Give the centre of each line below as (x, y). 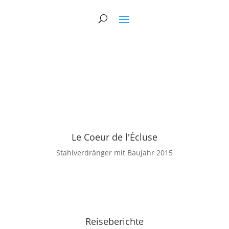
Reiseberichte (114, 222)
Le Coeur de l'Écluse (114, 137)
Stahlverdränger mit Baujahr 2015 (114, 153)
